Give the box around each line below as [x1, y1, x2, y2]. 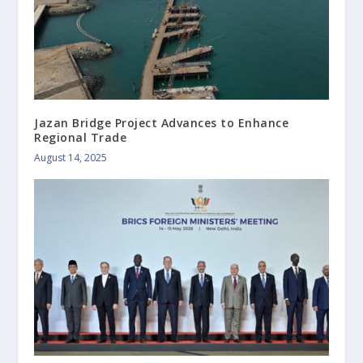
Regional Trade [34, 129, 127, 145]
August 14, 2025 [34, 150, 108, 164]
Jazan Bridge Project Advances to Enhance [34, 114, 289, 130]
